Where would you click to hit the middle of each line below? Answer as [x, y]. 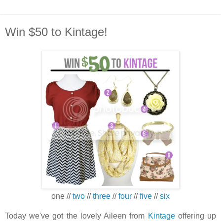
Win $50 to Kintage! [56, 32]
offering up [196, 216]
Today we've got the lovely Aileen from [76, 216]
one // [62, 196]
